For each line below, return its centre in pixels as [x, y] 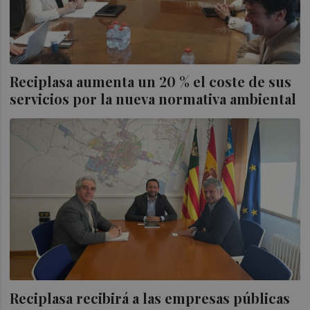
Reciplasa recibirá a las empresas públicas [150, 298]
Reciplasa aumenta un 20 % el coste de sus [151, 81]
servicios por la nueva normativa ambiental [153, 98]
